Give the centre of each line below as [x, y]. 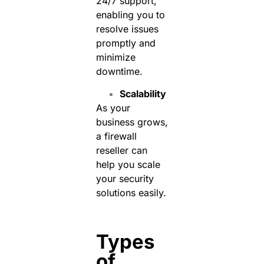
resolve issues [127, 29]
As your [113, 108]
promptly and [126, 43]
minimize [115, 57]
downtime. [119, 71]
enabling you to [130, 14]
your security [125, 179]
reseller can [121, 151]
